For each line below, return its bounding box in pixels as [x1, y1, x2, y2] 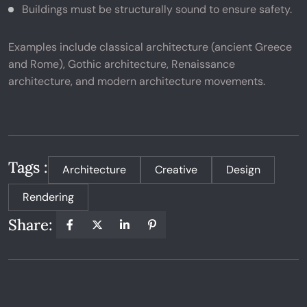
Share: [8, 214, 53, 234]
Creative [155, 162, 197, 177]
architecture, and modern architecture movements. [8, 74, 265, 88]
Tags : [8, 158, 48, 177]
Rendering [23, 190, 74, 204]
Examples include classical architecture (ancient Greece [8, 40, 292, 54]
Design [226, 162, 260, 177]
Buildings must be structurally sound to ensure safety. [22, 2, 292, 16]
